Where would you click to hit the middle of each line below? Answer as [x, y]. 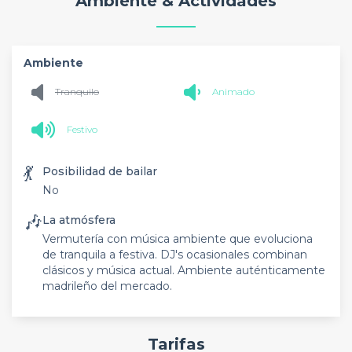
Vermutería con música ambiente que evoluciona [178, 238]
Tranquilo [77, 92]
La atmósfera [79, 220]
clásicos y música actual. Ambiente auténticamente [184, 270]
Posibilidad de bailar [100, 171]
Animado [233, 92]
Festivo [82, 129]
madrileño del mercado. [107, 286]
